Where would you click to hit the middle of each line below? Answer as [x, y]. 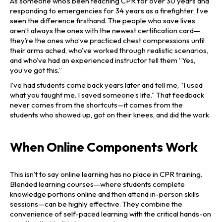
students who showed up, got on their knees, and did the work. [110, 115]
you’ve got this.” [36, 70]
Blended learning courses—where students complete [97, 184]
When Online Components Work [104, 147]
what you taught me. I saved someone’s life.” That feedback [107, 95]
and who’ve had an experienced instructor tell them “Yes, [103, 60]
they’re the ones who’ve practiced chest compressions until [107, 41]
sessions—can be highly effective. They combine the [96, 204]
